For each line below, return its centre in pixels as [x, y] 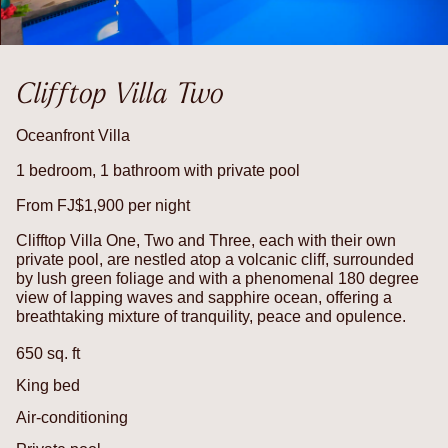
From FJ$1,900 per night [103, 206]
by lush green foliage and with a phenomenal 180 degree [217, 279]
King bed [48, 386]
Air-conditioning [72, 418]
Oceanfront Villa [73, 136]
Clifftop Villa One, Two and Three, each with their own [206, 241]
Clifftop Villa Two [120, 93]
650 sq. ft [48, 354]
